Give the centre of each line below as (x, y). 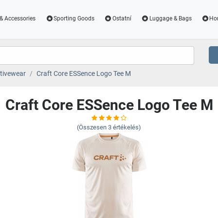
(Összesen (92, 127)
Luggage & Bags (170, 18)
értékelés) (127, 127)
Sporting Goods (74, 18)
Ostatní (122, 18)
